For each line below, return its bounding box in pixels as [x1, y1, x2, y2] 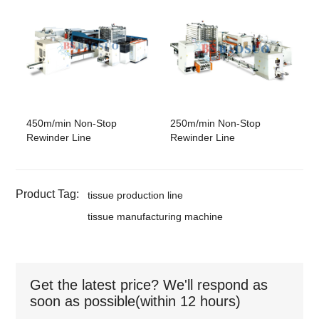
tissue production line [88, 189, 184, 201]
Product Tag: [16, 187, 80, 200]
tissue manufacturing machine [88, 210, 224, 222]
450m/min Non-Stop [26, 117, 117, 129]
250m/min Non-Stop [170, 117, 261, 129]
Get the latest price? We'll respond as [30, 276, 268, 293]
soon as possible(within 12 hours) [30, 293, 241, 309]
